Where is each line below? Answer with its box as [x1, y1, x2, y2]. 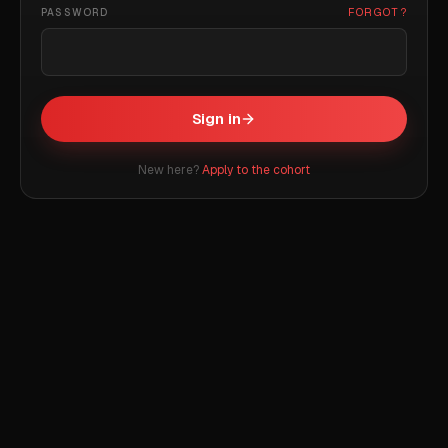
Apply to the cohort [202, 162, 310, 178]
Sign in [191, 109, 241, 128]
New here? [138, 162, 199, 178]
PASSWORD [41, 5, 109, 19]
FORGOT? [347, 5, 407, 19]
